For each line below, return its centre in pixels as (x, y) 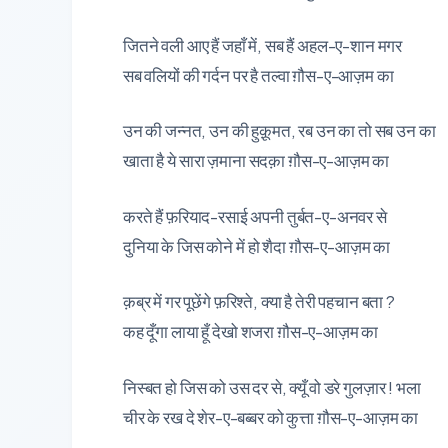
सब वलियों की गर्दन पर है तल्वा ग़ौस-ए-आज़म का (258, 74)
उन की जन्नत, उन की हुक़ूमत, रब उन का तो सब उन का (279, 130)
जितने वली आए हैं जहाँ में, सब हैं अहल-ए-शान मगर (263, 44)
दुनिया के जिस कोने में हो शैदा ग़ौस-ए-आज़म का (257, 245)
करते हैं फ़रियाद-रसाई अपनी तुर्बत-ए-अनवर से (255, 215)
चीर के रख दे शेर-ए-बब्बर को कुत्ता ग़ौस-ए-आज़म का (271, 416)
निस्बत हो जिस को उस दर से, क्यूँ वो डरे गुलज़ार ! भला (272, 386)
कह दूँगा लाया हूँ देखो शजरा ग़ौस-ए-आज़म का (251, 331)
